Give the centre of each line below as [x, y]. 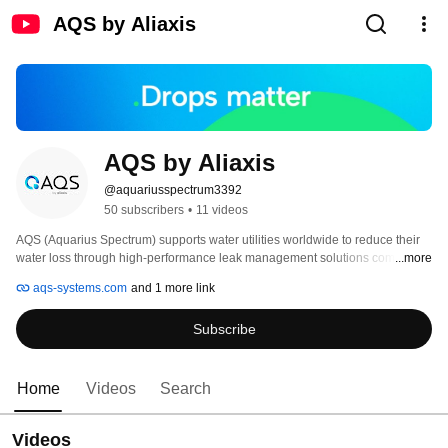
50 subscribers [144, 210]
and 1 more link [173, 288]
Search [185, 389]
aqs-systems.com [78, 288]
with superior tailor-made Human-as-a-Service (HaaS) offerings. [190, 276]
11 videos [222, 210]
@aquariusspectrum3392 [173, 190]
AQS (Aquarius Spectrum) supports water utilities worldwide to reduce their [218, 240]
